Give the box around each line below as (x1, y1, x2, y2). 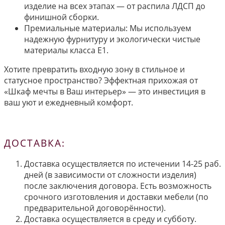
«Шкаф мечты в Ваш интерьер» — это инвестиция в (4, 85, 205, 97)
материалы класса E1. (24, 44, 108, 56)
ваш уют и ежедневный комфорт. (4, 96, 133, 108)
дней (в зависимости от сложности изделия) (24, 169, 196, 181)
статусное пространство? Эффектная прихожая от (4, 74, 198, 86)
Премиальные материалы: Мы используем (24, 22, 191, 34)
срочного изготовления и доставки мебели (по (24, 191, 208, 203)
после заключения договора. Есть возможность (24, 180, 211, 192)
